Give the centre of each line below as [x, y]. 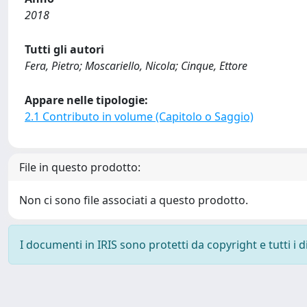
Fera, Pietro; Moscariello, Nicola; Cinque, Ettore [136, 65]
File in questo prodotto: [80, 167]
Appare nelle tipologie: [86, 100]
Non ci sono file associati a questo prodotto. [134, 200]
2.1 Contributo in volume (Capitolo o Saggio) [139, 116]
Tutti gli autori [64, 49]
